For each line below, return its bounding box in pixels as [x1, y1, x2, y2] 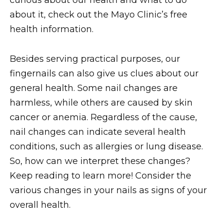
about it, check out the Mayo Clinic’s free [10, 9, 187, 20]
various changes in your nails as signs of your [10, 184, 207, 196]
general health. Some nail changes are [10, 82, 178, 93]
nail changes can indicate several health [10, 126, 186, 137]
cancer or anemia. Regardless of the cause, [10, 111, 197, 123]
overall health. [10, 199, 71, 210]
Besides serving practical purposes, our [10, 53, 180, 64]
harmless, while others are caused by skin [10, 97, 193, 108]
